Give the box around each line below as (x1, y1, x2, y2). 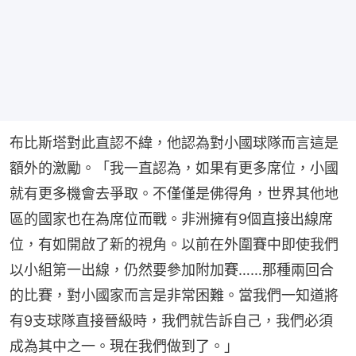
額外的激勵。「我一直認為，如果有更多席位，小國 (10, 159, 339, 176)
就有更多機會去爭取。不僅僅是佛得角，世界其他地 (10, 184, 339, 202)
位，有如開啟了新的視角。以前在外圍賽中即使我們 (10, 235, 339, 253)
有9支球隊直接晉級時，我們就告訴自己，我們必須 (10, 311, 333, 329)
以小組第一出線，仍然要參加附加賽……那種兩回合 (10, 261, 334, 278)
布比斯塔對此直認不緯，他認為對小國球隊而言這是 (10, 133, 339, 151)
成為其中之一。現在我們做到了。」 (10, 337, 238, 354)
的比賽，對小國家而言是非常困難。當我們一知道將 (10, 286, 339, 304)
